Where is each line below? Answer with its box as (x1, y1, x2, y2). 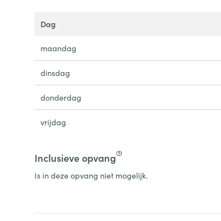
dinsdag (40, 67, 70, 78)
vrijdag (40, 116, 66, 127)
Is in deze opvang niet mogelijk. (34, 170, 148, 181)
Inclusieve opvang (34, 150, 116, 164)
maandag (40, 42, 76, 53)
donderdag (40, 92, 81, 103)
